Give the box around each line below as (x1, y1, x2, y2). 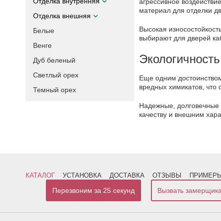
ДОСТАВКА (110, 171, 145, 179)
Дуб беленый (33, 56, 75, 64)
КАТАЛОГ (26, 171, 55, 179)
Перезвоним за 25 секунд (52, 186, 135, 194)
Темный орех (33, 86, 76, 94)
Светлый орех (33, 71, 78, 79)
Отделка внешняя (33, 12, 91, 20)
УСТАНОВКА (63, 171, 102, 179)
